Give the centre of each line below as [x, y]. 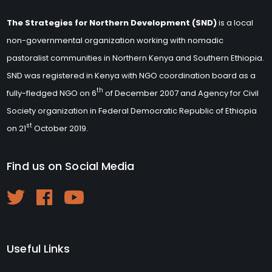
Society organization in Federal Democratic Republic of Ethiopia [132, 110]
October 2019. [60, 128]
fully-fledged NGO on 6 [52, 93]
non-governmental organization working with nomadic [115, 40]
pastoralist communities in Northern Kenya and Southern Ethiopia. [136, 58]
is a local [235, 22]
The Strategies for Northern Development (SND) [112, 22]
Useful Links [39, 248]
